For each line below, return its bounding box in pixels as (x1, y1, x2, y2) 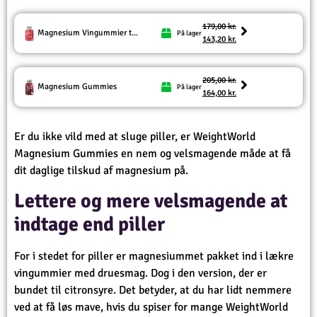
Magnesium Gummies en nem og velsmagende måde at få (14, 146, 291, 161)
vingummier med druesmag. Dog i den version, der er (14, 265, 267, 280)
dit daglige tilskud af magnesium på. (14, 163, 188, 178)
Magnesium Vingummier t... (38, 28, 139, 39)
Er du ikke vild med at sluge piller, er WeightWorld (14, 129, 255, 144)
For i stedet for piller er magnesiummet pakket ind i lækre (14, 248, 294, 263)
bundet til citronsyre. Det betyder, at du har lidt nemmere (14, 282, 292, 297)
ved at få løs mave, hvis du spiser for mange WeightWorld (14, 299, 288, 314)
